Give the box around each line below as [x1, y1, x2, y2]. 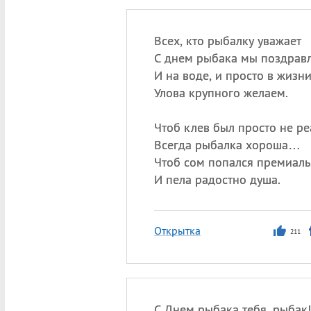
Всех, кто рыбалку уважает [153, 33, 301, 49]
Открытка [153, 224, 201, 237]
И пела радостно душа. [153, 171, 280, 187]
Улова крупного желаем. [153, 85, 288, 101]
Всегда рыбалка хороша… [153, 137, 301, 153]
